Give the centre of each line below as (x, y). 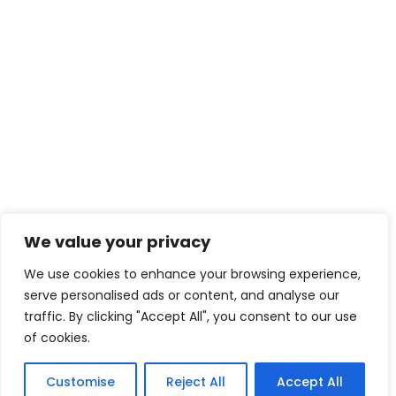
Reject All (196, 382)
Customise (80, 382)
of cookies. (57, 338)
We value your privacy (117, 242)
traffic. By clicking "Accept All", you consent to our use (190, 316)
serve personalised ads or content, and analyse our (182, 295)
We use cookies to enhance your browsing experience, (192, 274)
